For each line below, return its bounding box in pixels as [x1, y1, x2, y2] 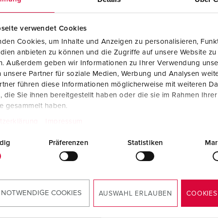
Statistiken [127, 139, 163, 146]
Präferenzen [48, 139, 89, 146]
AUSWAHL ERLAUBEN [98, 190, 173, 197]
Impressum [45, 118, 83, 125]
